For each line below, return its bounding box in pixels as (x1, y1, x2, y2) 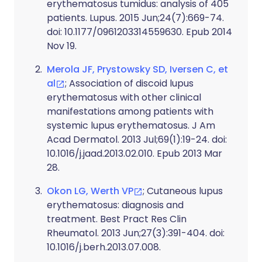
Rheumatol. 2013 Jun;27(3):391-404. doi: (47, 226, 225, 240)
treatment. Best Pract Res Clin (47, 212, 187, 226)
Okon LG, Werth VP (47, 184, 133, 198)
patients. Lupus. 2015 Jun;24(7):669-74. (47, 11, 224, 25)
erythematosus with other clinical (47, 91, 201, 104)
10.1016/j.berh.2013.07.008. (47, 240, 161, 254)
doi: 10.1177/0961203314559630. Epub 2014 (47, 25, 232, 39)
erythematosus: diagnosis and (47, 198, 184, 212)
